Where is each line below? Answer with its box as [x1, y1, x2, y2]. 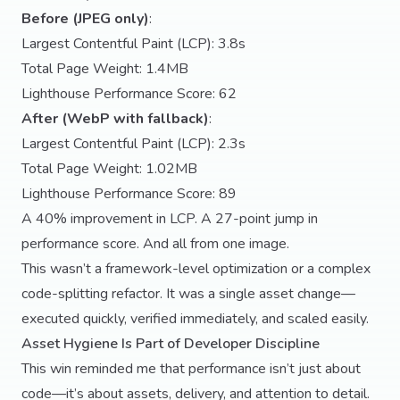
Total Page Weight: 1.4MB [21, 59, 188, 79]
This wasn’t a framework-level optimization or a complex [21, 259, 371, 279]
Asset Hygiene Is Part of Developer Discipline [21, 334, 320, 354]
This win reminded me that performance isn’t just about [21, 359, 361, 379]
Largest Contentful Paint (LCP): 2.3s [21, 134, 246, 154]
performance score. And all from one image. [21, 234, 289, 254]
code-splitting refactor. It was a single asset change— [21, 284, 355, 304]
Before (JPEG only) [21, 9, 149, 29]
